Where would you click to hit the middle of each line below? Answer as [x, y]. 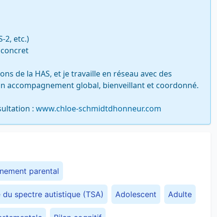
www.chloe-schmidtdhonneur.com [99, 108]
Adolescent [136, 194]
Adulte [180, 194]
